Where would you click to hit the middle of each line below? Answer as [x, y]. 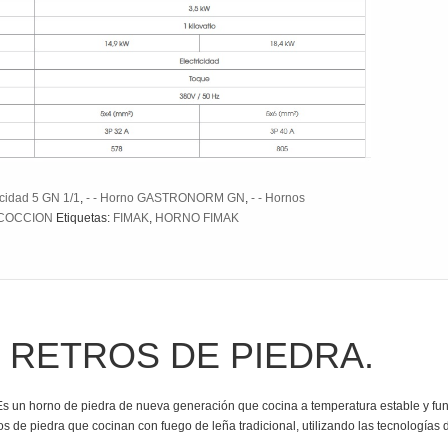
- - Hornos [278, 198]
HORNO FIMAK [197, 218]
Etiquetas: [84, 218]
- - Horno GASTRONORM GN [165, 198]
